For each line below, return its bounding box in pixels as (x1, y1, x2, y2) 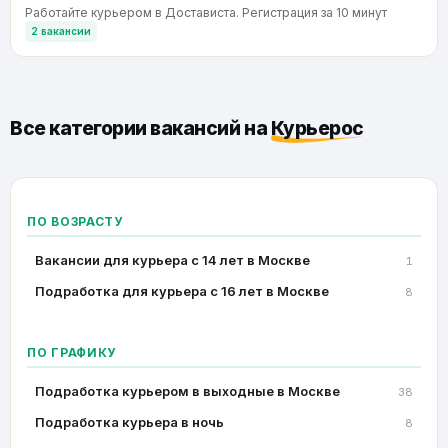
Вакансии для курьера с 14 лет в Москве (35, 252, 310, 268)
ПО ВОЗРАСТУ (27, 214, 123, 229)
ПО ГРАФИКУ (27, 345, 117, 360)
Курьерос (270, 117, 364, 140)
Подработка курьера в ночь (35, 414, 224, 430)
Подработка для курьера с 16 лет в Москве (35, 283, 329, 299)
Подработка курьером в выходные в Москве (35, 383, 340, 399)
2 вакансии (31, 25, 91, 37)
